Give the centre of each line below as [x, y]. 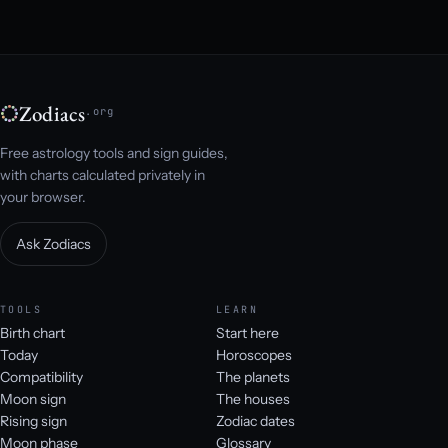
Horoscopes [254, 355]
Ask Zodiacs [53, 244]
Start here [247, 333]
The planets [253, 377]
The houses [253, 399]
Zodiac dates [255, 421]
